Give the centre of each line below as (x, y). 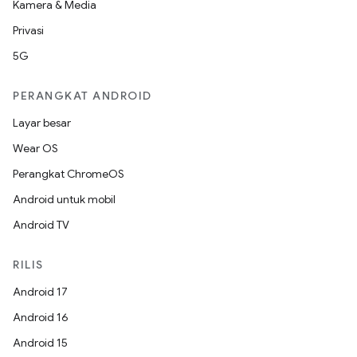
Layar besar (42, 123)
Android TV (41, 225)
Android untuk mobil (64, 199)
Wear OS (35, 148)
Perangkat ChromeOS (69, 174)
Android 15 (40, 343)
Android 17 (40, 292)
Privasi (28, 30)
